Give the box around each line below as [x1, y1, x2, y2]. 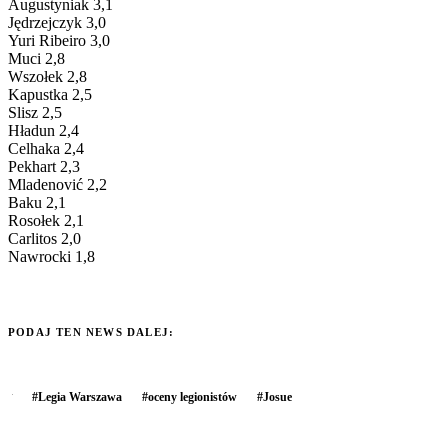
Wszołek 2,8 [8, 67, 87, 85]
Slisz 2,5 [8, 103, 62, 121]
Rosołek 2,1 [8, 211, 84, 229]
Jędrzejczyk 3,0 [8, 13, 106, 31]
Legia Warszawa [38, 389, 122, 404]
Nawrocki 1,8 [8, 247, 95, 265]
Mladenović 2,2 [8, 175, 107, 193]
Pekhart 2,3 [8, 157, 80, 175]
